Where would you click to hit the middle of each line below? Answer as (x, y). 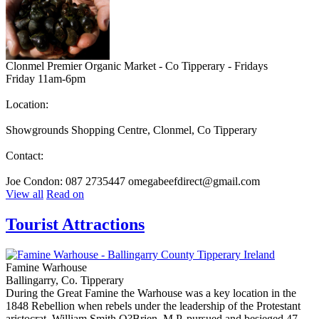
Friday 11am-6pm (46, 78)
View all (25, 194)
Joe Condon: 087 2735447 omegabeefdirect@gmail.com (133, 181)
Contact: (25, 155)
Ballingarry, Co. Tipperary (65, 280)
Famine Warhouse (46, 267)
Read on (65, 194)
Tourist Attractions (75, 224)
